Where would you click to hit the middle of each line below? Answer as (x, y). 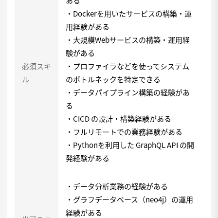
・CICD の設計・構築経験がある (118, 118)
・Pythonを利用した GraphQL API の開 (130, 145)
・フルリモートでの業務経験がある (124, 132)
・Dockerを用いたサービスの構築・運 (129, 13)
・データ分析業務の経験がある (117, 186)
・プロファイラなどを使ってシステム (127, 66)
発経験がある (88, 158)
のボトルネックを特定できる (113, 79)
